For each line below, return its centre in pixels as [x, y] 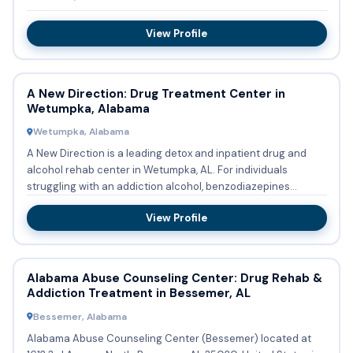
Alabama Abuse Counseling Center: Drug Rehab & [174, 279]
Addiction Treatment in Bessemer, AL [138, 294]
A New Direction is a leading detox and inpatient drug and [166, 154]
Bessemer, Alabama [80, 316]
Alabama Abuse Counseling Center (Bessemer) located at [169, 338]
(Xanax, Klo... [56, 203]
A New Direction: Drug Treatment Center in [156, 93]
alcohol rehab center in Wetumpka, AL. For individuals [157, 170]
